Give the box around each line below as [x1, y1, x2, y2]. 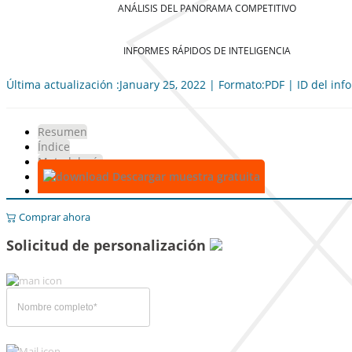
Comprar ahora [16, 210, 90, 224]
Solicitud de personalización [6, 236, 210, 255]
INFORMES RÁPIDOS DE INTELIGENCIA [123, 43, 291, 57]
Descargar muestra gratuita [108, 169, 260, 184]
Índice [38, 139, 70, 154]
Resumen [38, 124, 87, 139]
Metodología [38, 154, 103, 169]
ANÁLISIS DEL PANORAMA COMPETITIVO [117, 2, 296, 16]
